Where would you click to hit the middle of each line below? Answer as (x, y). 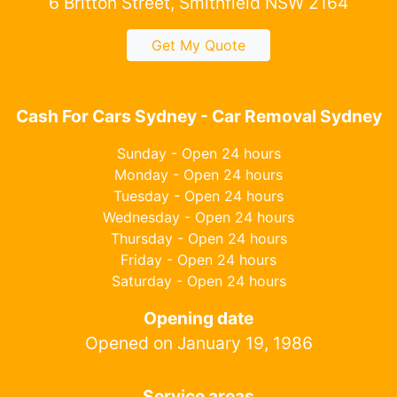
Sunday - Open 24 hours (198, 153)
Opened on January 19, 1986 (198, 343)
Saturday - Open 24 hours (198, 280)
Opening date (198, 318)
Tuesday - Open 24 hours (198, 195)
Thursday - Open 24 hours (198, 238)
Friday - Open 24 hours (198, 259)
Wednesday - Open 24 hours (198, 217)
